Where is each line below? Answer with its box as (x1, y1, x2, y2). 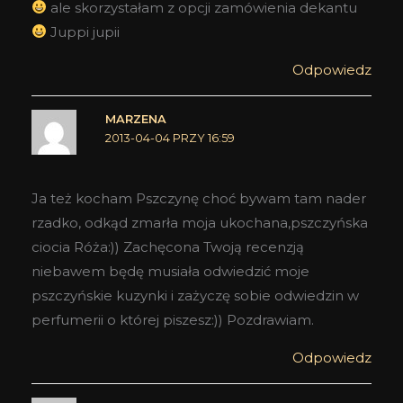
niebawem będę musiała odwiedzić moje (31, 262, 309, 280)
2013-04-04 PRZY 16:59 (104, 130, 235, 145)
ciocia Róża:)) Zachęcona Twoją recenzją (31, 237, 304, 255)
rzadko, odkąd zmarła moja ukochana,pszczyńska (31, 213, 368, 231)
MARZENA (104, 112, 166, 126)
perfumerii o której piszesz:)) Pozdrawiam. (31, 310, 314, 328)
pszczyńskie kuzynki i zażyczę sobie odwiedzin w (31, 286, 359, 304)
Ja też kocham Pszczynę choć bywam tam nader (31, 189, 366, 207)
